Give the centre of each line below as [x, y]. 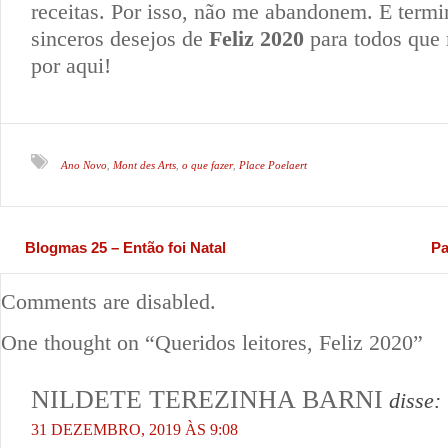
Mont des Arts [144, 164]
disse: [415, 400]
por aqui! [71, 65]
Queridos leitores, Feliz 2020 [284, 342]
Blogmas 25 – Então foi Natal [125, 247]
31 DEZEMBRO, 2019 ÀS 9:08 [134, 429]
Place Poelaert [273, 164]
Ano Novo [84, 164]
